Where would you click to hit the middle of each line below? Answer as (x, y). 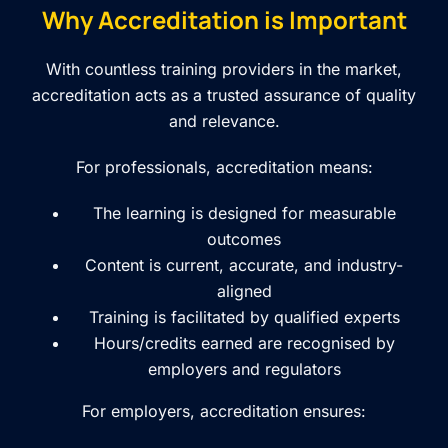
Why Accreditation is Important (224, 19)
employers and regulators (244, 368)
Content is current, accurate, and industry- (244, 264)
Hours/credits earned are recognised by (244, 342)
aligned (244, 290)
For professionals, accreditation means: (224, 166)
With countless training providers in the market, (224, 68)
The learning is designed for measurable (244, 212)
